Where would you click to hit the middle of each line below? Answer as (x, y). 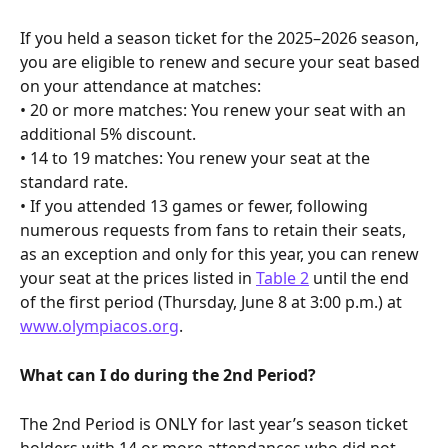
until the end (361, 278)
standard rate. (74, 182)
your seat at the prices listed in (138, 278)
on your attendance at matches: (140, 86)
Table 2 (282, 278)
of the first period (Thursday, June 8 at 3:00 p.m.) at (213, 302)
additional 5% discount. (108, 134)
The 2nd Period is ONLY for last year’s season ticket (216, 423)
